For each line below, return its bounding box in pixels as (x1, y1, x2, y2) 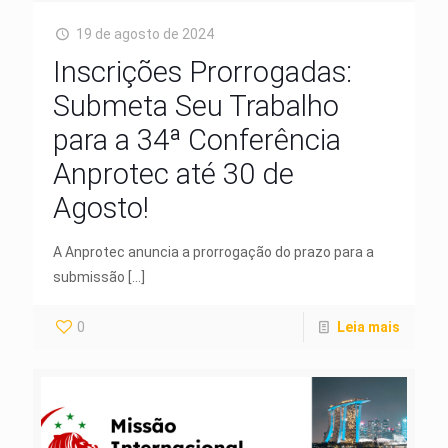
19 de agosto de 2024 (75, 25, 214, 42)
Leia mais (337, 318, 400, 335)
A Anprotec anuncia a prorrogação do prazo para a (53, 243, 374, 260)
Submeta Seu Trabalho (53, 88, 339, 123)
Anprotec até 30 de (53, 156, 294, 191)
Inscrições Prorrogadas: (53, 54, 352, 89)
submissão (53, 268, 125, 285)
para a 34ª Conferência (53, 122, 341, 157)
